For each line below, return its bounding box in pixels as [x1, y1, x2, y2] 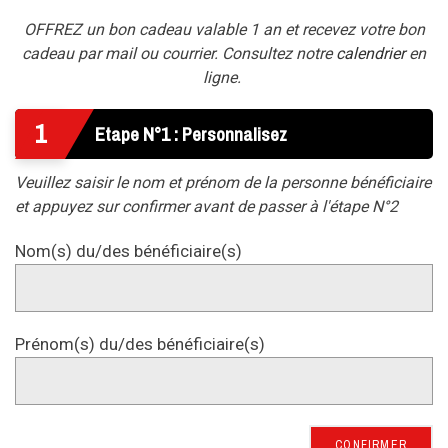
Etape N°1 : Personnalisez [95, 121, 287, 147]
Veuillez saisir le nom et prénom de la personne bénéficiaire [15, 172, 431, 192]
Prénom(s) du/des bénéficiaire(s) [15, 333, 265, 354]
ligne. [203, 67, 245, 87]
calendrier [336, 43, 405, 63]
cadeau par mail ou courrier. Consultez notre [22, 43, 336, 63]
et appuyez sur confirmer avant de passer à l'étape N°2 [15, 196, 398, 216]
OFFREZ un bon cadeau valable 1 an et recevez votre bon [23, 19, 425, 39]
